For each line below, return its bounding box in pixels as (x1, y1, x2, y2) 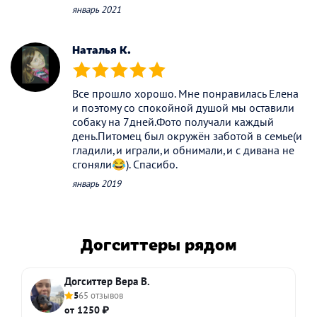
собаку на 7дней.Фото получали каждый (72, 115, 274, 129)
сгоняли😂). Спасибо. (72, 157, 178, 172)
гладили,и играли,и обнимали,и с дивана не (72, 143, 294, 158)
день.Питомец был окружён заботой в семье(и (72, 129, 302, 144)
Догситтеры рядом (81, 231, 236, 255)
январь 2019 (72, 178, 121, 190)
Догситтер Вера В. (64, 274, 150, 288)
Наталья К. (72, 41, 131, 57)
